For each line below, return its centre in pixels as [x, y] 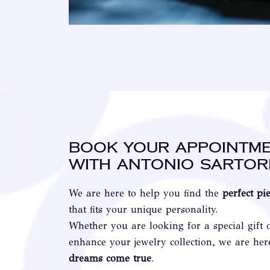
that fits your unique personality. [143, 210]
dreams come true [110, 259]
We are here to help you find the [146, 193]
